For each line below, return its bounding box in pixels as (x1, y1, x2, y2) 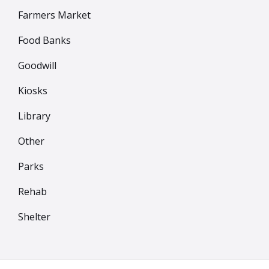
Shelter (18, 210, 50, 223)
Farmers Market (18, 8, 91, 22)
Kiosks (18, 83, 47, 97)
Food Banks (18, 33, 71, 47)
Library (18, 109, 50, 122)
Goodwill (18, 58, 56, 72)
